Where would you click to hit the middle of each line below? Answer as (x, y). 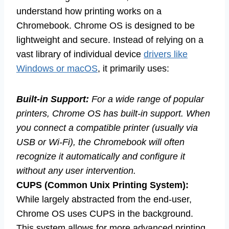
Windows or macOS (57, 69)
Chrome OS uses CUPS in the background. (105, 214)
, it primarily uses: (133, 69)
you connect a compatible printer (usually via (107, 128)
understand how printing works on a (89, 12)
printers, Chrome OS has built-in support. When (113, 114)
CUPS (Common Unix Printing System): (102, 185)
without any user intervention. (76, 171)
